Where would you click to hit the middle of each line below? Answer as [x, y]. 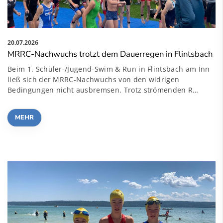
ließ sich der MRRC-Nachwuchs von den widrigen [94, 80]
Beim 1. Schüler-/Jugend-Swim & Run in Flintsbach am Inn [109, 69]
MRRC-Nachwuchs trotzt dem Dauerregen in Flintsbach [110, 54]
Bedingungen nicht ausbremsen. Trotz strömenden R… [103, 90]
